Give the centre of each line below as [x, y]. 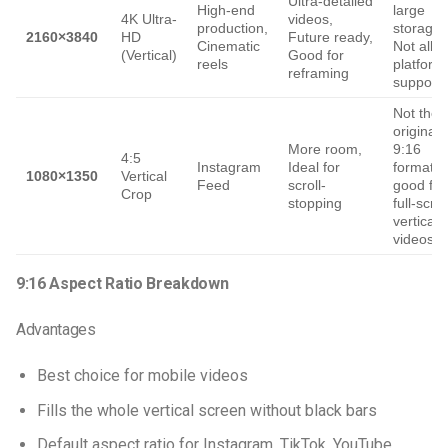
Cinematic [228, 46]
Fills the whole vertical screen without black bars [206, 410]
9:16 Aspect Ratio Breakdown [122, 284]
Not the [416, 113]
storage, [419, 28]
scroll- [307, 185]
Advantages [58, 330]
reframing [318, 73]
